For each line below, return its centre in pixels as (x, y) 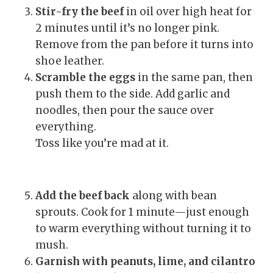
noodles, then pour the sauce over (125, 110)
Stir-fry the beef (80, 11)
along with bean (173, 195)
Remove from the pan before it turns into (144, 44)
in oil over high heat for (188, 11)
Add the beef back (83, 195)
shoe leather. (70, 61)
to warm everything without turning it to (143, 228)
